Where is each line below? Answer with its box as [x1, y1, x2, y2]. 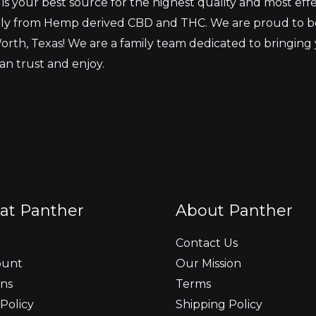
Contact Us [176, 236, 238, 250]
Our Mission [176, 257, 241, 271]
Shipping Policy [176, 298, 262, 312]
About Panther [176, 201, 293, 221]
